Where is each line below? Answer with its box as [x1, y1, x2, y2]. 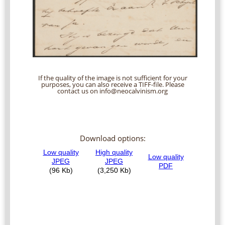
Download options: [79, 133, 146, 143]
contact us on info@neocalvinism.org [57, 86, 168, 95]
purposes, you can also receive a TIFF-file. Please [41, 79, 184, 89]
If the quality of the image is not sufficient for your [38, 73, 187, 82]
